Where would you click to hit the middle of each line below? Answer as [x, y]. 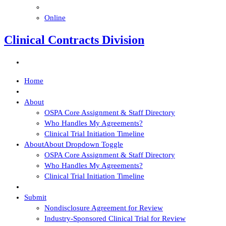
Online [55, 18]
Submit [35, 197]
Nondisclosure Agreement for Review [104, 208]
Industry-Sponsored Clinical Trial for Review [115, 218]
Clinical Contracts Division [74, 40]
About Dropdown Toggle [83, 144]
